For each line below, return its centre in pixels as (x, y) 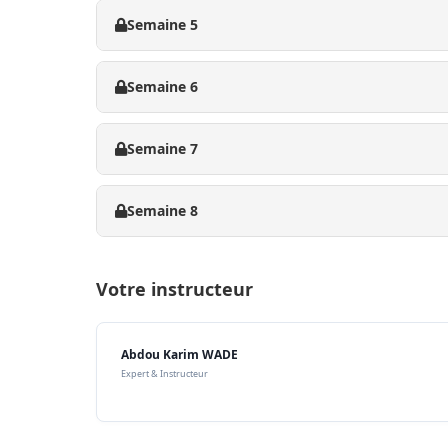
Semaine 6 (162, 87)
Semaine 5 (162, 25)
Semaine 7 (162, 149)
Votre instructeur (174, 289)
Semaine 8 (162, 211)
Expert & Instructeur (164, 374)
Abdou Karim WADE (179, 355)
